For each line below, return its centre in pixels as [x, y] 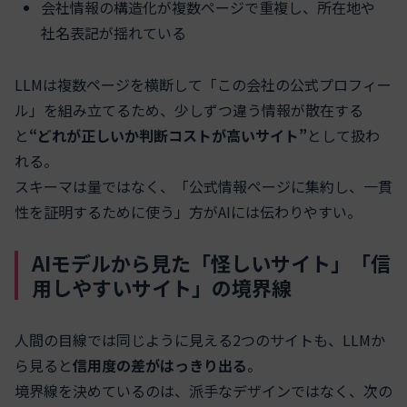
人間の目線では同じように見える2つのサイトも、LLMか [200, 340]
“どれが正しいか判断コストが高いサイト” [168, 136]
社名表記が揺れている [114, 33]
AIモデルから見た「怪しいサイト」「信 [211, 263]
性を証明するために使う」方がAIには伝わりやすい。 [188, 212]
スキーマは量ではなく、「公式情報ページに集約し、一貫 [203, 187]
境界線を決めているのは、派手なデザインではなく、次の [203, 391]
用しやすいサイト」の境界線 [162, 288]
